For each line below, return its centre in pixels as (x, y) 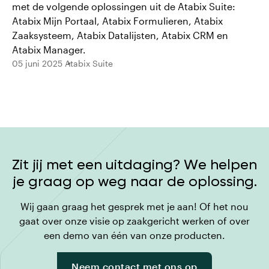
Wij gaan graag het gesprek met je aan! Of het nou (134, 206)
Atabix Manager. (49, 50)
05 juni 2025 (37, 63)
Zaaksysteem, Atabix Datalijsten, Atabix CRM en (120, 35)
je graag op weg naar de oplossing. (134, 181)
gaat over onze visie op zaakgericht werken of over (134, 221)
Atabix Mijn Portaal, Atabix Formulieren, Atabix (117, 21)
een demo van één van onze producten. (134, 235)
